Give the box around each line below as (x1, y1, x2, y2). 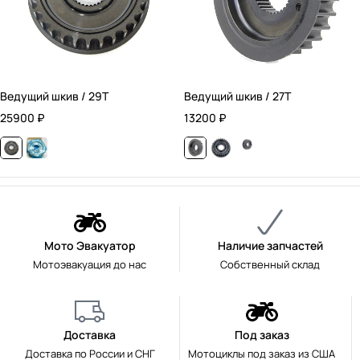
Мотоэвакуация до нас (33, 256, 146, 272)
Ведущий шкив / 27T (184, 88, 291, 104)
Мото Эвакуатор (43, 237, 136, 253)
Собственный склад (220, 256, 320, 272)
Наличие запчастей (217, 237, 323, 253)
